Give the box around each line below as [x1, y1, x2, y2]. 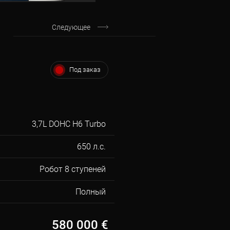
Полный [75, 187, 106, 197]
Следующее [52, 23, 90, 31]
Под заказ [69, 66, 101, 73]
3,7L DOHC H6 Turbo [32, 119, 106, 129]
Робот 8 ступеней [40, 164, 106, 174]
